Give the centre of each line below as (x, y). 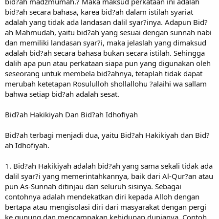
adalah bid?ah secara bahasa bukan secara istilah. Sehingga (105, 53)
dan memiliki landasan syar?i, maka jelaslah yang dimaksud (106, 42)
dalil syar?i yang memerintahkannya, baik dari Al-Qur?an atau (109, 176)
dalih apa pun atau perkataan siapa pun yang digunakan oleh (108, 63)
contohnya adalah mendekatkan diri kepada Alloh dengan (102, 196)
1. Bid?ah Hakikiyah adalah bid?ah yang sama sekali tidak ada (109, 165)
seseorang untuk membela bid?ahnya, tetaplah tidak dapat (104, 73)
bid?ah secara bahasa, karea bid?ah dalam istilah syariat (99, 11)
